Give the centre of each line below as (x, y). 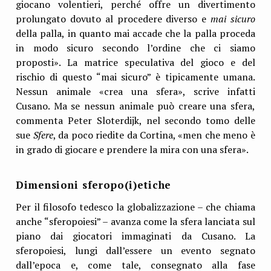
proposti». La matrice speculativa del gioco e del (135, 62)
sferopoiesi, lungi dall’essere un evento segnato (135, 251)
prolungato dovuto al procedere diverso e (113, 18)
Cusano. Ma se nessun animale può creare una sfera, (135, 106)
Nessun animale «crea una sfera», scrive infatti (135, 91)
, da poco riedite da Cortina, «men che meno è (154, 135)
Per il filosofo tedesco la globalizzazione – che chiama (135, 207)
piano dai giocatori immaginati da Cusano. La (135, 236)
